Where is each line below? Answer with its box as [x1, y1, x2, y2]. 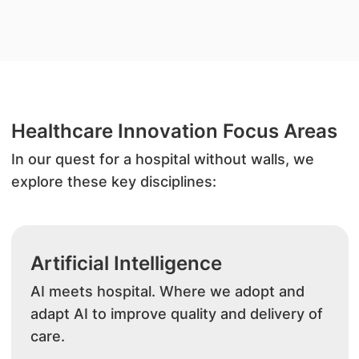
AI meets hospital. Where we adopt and [30, 283, 305, 300]
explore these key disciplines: [10, 173, 216, 190]
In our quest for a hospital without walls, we [10, 151, 314, 167]
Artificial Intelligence [30, 252, 222, 275]
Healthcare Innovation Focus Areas [10, 119, 337, 143]
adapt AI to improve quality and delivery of [30, 305, 323, 322]
